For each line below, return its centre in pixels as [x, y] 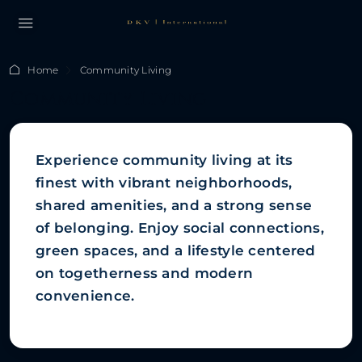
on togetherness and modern [145, 273]
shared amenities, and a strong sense [174, 205]
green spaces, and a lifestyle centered [176, 250]
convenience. [85, 296]
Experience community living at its [164, 160]
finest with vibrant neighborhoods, [164, 183]
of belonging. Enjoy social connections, [180, 228]
